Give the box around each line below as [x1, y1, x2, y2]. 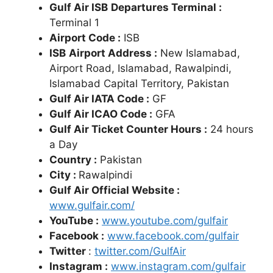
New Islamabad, [157, 47, 240, 60]
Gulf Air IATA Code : [49, 93, 149, 105]
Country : [49, 154, 97, 166]
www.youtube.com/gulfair [102, 214, 228, 227]
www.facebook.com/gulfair [107, 230, 239, 243]
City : [49, 169, 79, 182]
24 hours [207, 123, 253, 136]
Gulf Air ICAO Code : [49, 108, 152, 121]
